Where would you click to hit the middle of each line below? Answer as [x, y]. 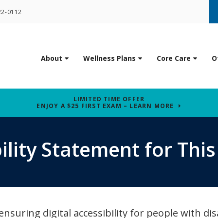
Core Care [174, 58]
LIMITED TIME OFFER [109, 99]
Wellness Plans [109, 58]
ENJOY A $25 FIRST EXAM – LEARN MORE [105, 106]
